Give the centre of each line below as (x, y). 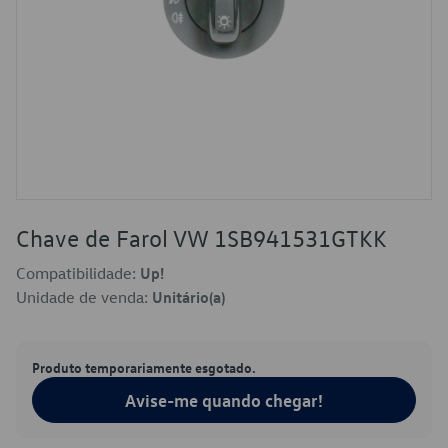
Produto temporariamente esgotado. (144, 367)
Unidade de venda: (84, 297)
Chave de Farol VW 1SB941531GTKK (201, 238)
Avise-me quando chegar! (224, 400)
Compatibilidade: (78, 273)
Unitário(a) (188, 297)
